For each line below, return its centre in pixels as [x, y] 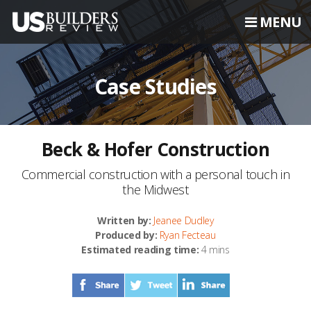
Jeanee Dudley [184, 220]
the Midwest [155, 190]
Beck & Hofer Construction [155, 149]
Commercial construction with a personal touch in [155, 174]
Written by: [124, 220]
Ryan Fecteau [187, 235]
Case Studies [155, 86]
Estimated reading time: [140, 250]
